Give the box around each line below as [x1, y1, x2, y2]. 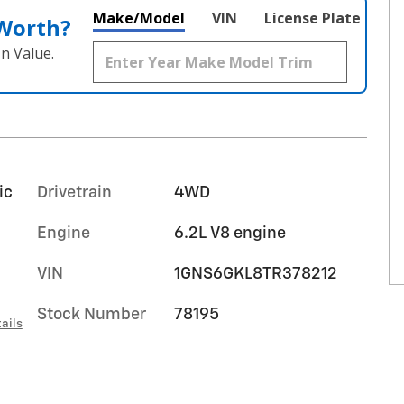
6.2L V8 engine [173, 225, 286, 242]
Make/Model [93, 8, 185, 28]
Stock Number [37, 307, 146, 323]
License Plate [264, 8, 361, 28]
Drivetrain [37, 185, 112, 201]
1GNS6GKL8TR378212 [173, 266, 337, 282]
